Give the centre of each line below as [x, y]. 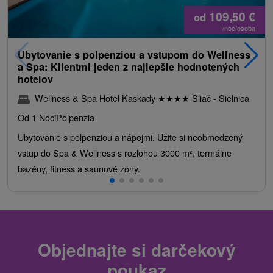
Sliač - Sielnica [219, 97]
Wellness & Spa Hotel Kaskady [96, 97]
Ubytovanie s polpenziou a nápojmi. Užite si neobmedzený [130, 136]
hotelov [35, 79]
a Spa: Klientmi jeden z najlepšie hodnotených [129, 66]
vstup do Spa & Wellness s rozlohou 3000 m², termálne [125, 152]
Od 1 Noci [37, 117]
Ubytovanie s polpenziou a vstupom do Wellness [134, 54]
